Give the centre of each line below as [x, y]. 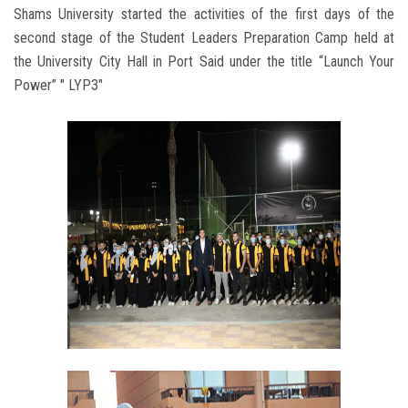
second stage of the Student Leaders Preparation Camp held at [204, 37]
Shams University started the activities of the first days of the [204, 14]
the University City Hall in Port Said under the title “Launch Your [204, 61]
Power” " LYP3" [58, 85]
